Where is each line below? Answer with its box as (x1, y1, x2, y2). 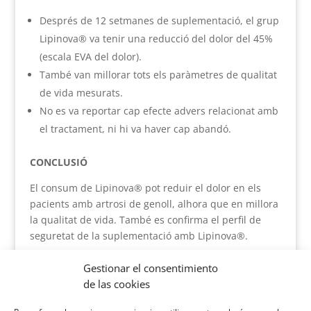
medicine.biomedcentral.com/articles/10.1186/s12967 (29, 287, 279, 301)
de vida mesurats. (39, 86, 123, 100)
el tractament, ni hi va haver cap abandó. (39, 122, 231, 136)
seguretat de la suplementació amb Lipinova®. (29, 229, 248, 243)
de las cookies (83, 277, 150, 291)
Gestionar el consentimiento (83, 261, 218, 275)
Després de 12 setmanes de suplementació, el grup (39, 14, 279, 28)
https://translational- (29, 271, 126, 285)
